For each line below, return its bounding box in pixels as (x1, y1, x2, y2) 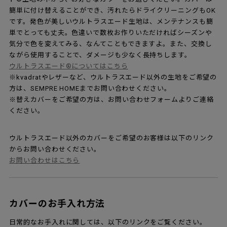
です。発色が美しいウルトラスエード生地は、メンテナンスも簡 (9, 18, 213, 26)
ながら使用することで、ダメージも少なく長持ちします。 (9, 51, 192, 59)
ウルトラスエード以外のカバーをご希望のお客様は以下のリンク (9, 134, 214, 142)
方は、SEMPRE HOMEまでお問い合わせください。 (9, 85, 171, 93)
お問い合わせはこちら (9, 157, 80, 165)
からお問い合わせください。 (9, 145, 101, 154)
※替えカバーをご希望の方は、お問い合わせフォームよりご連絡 (9, 96, 214, 104)
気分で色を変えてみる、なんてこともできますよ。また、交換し (9, 40, 212, 48)
